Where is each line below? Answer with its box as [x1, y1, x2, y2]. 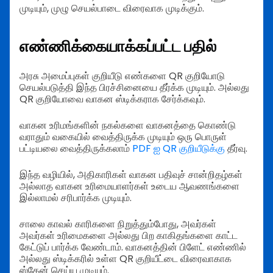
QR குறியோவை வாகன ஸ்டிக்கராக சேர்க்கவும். [19, 92, 205, 107]
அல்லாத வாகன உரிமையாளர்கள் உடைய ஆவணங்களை [19, 179, 239, 194]
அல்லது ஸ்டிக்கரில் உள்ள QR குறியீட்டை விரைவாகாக [19, 252, 232, 266]
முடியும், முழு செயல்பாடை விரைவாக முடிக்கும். [19, 1, 204, 16]
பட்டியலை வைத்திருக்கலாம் [19, 141, 132, 156]
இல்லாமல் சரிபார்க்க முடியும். [19, 191, 132, 205]
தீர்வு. [225, 141, 247, 156]
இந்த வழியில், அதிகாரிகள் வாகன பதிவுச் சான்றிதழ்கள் [19, 168, 243, 182]
